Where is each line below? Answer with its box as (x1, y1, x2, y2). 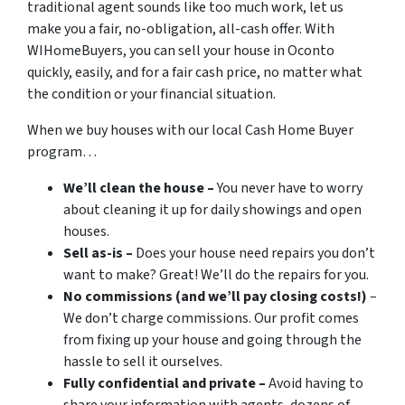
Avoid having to (268, 372, 363, 393)
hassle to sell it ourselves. (63, 351, 222, 372)
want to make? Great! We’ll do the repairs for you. (63, 264, 369, 285)
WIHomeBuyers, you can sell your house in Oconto (27, 40, 334, 61)
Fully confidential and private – (63, 372, 268, 393)
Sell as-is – (63, 242, 133, 263)
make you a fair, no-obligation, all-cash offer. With (27, 18, 334, 39)
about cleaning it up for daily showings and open (63, 199, 362, 220)
